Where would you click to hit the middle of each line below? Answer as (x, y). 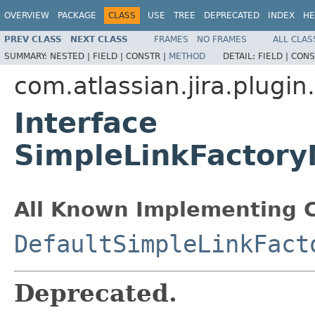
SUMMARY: (27, 56)
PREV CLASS (33, 39)
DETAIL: (240, 56)
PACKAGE (77, 15)
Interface (86, 123)
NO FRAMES (222, 39)
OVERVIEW (27, 15)
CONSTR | (147, 56)
